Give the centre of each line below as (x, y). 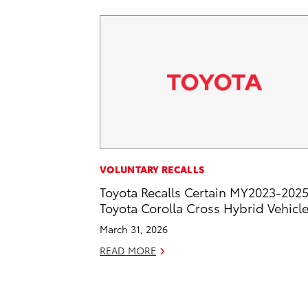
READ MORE (128, 251)
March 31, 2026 (134, 229)
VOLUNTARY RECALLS (152, 169)
